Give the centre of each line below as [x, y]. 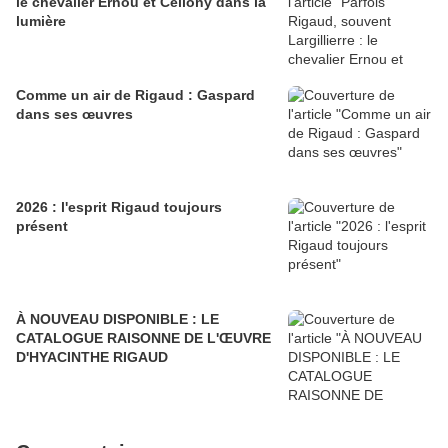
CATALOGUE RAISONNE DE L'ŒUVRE [143, 338]
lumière [41, 21]
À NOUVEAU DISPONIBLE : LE [117, 319]
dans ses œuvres [74, 114]
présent [42, 226]
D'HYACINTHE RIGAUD [92, 357]
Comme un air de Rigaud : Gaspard [135, 95]
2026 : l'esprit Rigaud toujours [119, 207]
